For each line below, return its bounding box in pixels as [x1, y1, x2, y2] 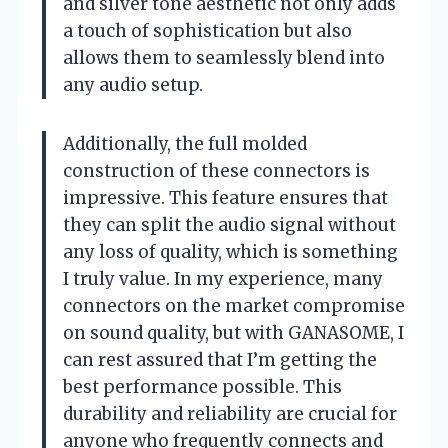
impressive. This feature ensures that [63, 186, 388, 209]
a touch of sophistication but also [63, 19, 352, 42]
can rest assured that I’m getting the [63, 348, 377, 371]
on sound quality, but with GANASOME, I [63, 321, 404, 344]
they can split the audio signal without [63, 213, 396, 236]
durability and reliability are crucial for [63, 402, 397, 425]
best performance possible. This [63, 375, 342, 398]
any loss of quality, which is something [63, 240, 398, 263]
